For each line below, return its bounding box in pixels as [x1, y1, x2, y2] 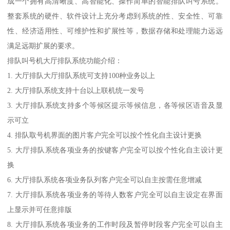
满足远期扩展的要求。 [7, 41, 80, 50]
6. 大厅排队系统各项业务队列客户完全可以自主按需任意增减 [7, 175, 202, 184]
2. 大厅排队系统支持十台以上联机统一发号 [7, 86, 145, 94]
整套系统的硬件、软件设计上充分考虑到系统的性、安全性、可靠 [7, 11, 223, 20]
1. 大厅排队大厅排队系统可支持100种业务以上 [7, 71, 156, 80]
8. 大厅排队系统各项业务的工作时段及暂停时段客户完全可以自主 [7, 220, 223, 228]
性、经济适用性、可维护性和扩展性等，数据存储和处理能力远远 [7, 26, 223, 35]
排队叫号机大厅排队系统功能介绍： [7, 56, 123, 65]
